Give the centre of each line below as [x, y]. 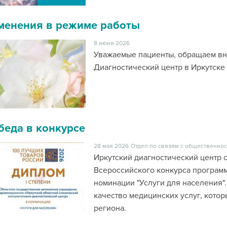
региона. [110, 208]
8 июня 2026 [111, 43]
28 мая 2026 [111, 146]
